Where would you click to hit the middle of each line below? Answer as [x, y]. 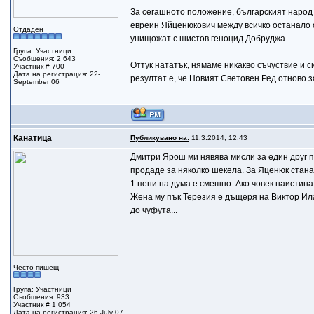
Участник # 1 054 [42, 305]
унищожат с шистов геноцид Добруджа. [209, 39]
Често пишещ [36, 267]
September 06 [36, 82]
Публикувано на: [159, 138]
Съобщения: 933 [41, 297]
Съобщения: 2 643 [44, 59]
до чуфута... [153, 210]
